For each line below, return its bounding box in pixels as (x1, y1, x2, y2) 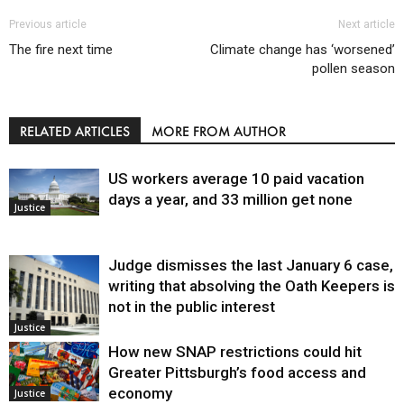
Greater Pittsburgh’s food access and (108, 363, 366, 381)
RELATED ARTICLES (20, 122, 130, 140)
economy (108, 383, 172, 402)
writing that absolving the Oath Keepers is (108, 276, 395, 295)
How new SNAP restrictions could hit (108, 342, 362, 361)
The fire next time (9, 41, 113, 58)
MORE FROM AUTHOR (151, 122, 286, 140)
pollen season (312, 60, 395, 77)
